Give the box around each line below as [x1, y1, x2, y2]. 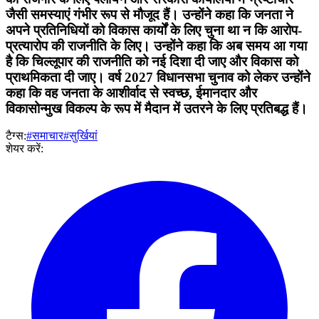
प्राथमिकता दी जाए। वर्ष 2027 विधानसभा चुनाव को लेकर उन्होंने [6, 69, 310, 85]
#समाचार [26, 130, 63, 142]
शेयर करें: [6, 142, 43, 155]
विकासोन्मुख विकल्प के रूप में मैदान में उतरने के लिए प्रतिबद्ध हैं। [6, 100, 308, 116]
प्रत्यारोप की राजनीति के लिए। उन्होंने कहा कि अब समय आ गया [6, 38, 307, 53]
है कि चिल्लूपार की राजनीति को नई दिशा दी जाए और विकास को [6, 53, 298, 69]
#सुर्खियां [63, 130, 98, 142]
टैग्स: [6, 130, 26, 142]
